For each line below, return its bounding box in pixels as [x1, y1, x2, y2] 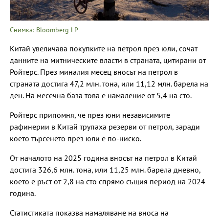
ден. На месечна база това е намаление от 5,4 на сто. [10, 90, 192, 100]
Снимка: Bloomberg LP [10, 25, 78, 34]
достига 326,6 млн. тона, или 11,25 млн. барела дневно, [10, 164, 200, 175]
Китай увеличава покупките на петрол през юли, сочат [10, 43, 197, 53]
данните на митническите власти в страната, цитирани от [10, 55, 206, 65]
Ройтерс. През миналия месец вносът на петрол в [10, 66, 178, 77]
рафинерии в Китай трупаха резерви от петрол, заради [10, 121, 200, 131]
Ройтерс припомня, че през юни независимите [10, 109, 170, 120]
